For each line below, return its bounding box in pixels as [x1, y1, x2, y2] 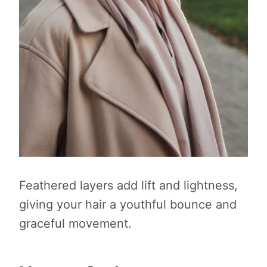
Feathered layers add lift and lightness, [19, 178, 238, 193]
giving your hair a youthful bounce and [19, 197, 237, 212]
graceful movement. [19, 216, 132, 231]
